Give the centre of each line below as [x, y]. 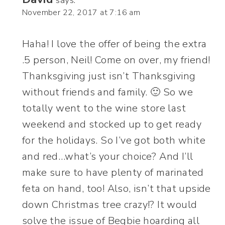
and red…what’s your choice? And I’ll [108, 157]
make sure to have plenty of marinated [113, 173]
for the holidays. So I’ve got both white [114, 141]
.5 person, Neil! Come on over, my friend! [116, 60]
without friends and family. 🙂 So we [107, 92]
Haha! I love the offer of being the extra [115, 44]
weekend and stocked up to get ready [112, 125]
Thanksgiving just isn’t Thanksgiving [109, 76]
